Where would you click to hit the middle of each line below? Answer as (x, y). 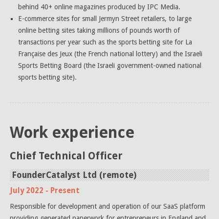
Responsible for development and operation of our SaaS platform (108, 206)
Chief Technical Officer (66, 156)
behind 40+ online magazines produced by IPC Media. (99, 7)
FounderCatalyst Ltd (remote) (74, 175)
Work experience (72, 133)
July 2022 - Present (45, 191)
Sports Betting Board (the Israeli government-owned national (110, 66)
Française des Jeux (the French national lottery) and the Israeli (110, 54)
